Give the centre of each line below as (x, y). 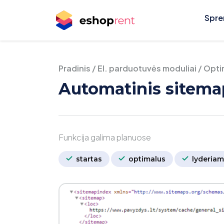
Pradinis (74, 68)
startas (88, 159)
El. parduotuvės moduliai (147, 68)
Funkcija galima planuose (105, 137)
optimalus (146, 159)
